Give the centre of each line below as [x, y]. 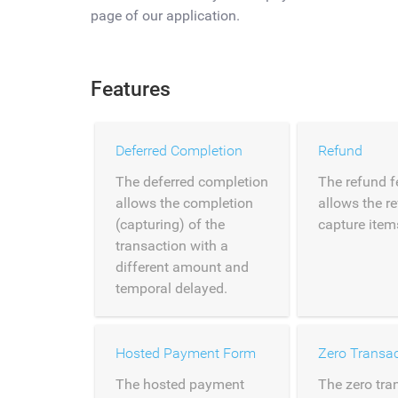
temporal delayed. [171, 288]
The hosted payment [180, 384]
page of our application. [165, 16]
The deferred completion [192, 182]
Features [131, 89]
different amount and [182, 267]
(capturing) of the [170, 224]
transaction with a [172, 246]
